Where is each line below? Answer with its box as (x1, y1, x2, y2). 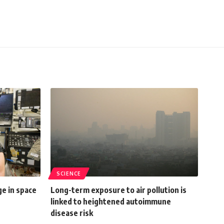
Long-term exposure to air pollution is (50, 184, 186, 195)
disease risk (50, 207, 93, 218)
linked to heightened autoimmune (50, 196, 171, 206)
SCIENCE (56, 170, 81, 176)
